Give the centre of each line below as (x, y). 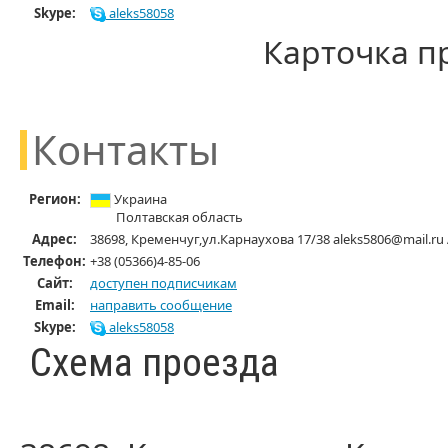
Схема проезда (154, 362)
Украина (139, 199)
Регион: (54, 199)
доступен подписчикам (163, 283)
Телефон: (54, 261)
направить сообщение (161, 305)
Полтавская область (179, 217)
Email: (54, 305)
